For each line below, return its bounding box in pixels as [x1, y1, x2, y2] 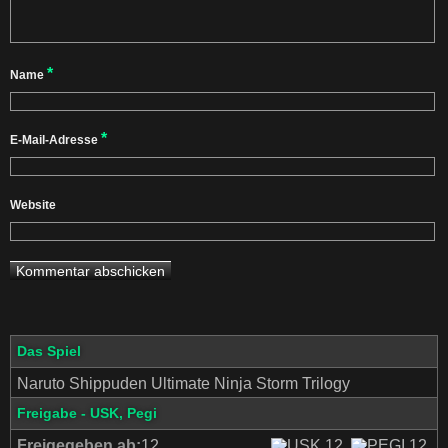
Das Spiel [17, 343, 81, 359]
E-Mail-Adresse [10, 133, 101, 147]
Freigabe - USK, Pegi [17, 405, 157, 421]
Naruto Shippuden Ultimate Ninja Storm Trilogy [17, 375, 350, 392]
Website [10, 198, 56, 212]
